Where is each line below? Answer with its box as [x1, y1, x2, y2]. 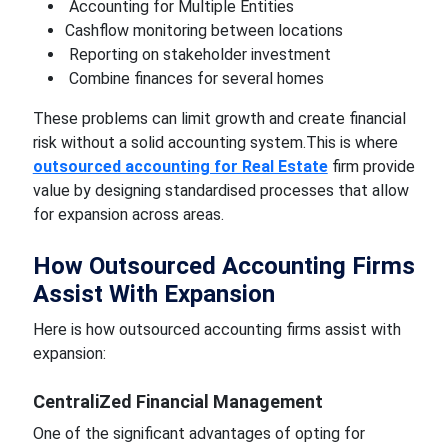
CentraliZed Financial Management [32, 391, 323, 412]
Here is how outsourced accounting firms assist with [32, 320, 401, 339]
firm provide [327, 157, 415, 176]
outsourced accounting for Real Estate [32, 157, 328, 176]
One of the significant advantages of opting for [32, 424, 365, 443]
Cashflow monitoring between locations [64, 21, 343, 40]
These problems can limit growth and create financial [32, 109, 406, 128]
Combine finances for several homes [64, 69, 324, 88]
